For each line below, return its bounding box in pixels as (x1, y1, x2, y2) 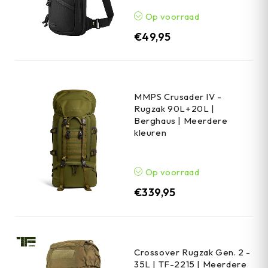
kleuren (134, 126, 167, 138)
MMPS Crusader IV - (134, 90, 222, 102)
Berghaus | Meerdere (134, 114, 228, 126)
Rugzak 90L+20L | (134, 102, 215, 114)
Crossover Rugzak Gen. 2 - (134, 246, 251, 258)
